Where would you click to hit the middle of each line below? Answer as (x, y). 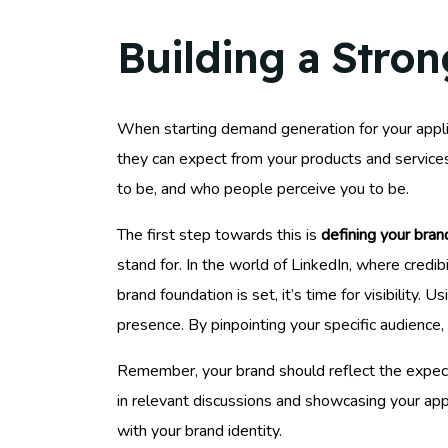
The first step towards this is (219, 234)
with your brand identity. (199, 430)
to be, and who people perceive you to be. (263, 188)
